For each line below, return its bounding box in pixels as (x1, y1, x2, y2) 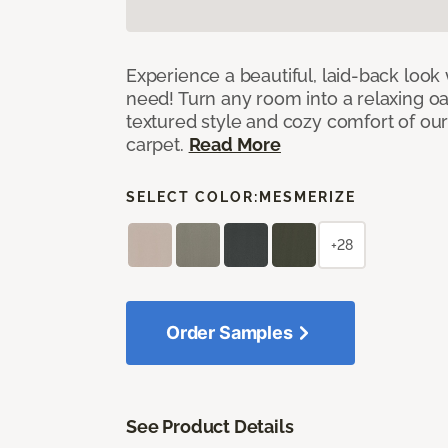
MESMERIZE (259, 188, 356, 205)
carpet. (126, 133, 189, 155)
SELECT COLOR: (126, 188, 259, 205)
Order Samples (166, 321, 293, 343)
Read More (188, 133, 281, 155)
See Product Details (126, 415, 294, 437)
